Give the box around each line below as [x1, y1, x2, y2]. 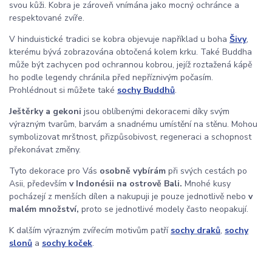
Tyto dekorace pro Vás [9, 165, 100, 177]
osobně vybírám [100, 165, 166, 177]
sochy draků [171, 225, 220, 237]
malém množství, [9, 203, 79, 216]
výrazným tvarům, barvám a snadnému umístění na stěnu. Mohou [9, 118, 257, 131]
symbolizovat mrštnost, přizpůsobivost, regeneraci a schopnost [9, 131, 251, 143]
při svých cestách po [166, 165, 247, 177]
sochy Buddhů [117, 84, 175, 97]
